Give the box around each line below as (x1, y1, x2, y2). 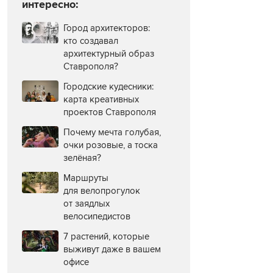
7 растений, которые (63, 231, 149, 243)
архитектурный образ (63, 48, 154, 60)
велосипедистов (63, 211, 130, 222)
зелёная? (63, 152, 101, 164)
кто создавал (63, 35, 118, 47)
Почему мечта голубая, (63, 127, 161, 138)
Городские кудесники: (63, 81, 154, 93)
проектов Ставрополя (63, 107, 156, 118)
